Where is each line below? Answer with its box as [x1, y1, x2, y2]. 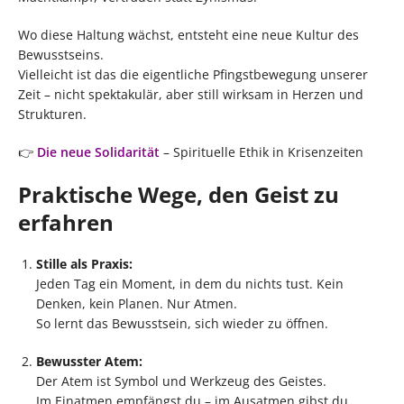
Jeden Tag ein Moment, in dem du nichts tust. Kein [36, 274, 344, 292]
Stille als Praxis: [36, 254, 133, 272]
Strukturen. [18, 105, 87, 123]
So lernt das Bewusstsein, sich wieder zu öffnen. [36, 314, 328, 332]
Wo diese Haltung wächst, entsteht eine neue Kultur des [18, 25, 359, 43]
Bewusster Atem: [36, 352, 142, 370]
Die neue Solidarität [37, 142, 163, 161]
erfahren [18, 207, 114, 237]
